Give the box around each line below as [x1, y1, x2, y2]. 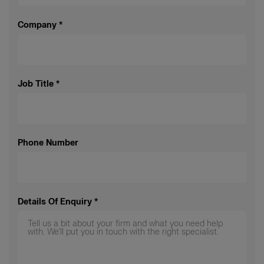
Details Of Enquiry [18, 196, 92, 207]
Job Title [18, 78, 54, 89]
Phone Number [18, 137, 78, 148]
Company [18, 19, 57, 30]
